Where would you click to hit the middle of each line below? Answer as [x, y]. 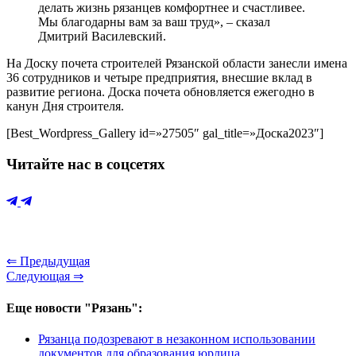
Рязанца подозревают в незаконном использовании [177, 339]
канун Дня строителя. [65, 106]
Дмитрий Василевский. [102, 36]
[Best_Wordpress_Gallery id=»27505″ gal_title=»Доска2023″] [165, 133]
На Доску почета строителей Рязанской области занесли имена [177, 63]
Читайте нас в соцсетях [86, 164]
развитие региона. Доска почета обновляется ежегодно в [161, 91]
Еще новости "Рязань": [74, 308]
